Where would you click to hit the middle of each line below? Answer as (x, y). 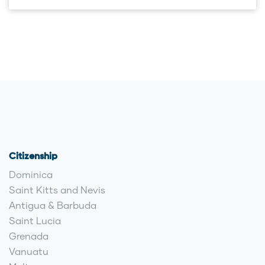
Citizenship (33, 157)
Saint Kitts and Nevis (57, 190)
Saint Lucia (35, 221)
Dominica (31, 174)
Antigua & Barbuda (53, 205)
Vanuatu (29, 251)
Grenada (29, 236)
